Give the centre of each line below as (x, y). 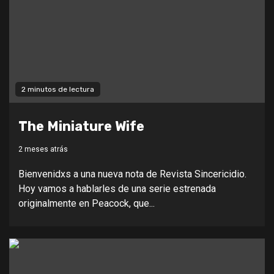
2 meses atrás (43, 149)
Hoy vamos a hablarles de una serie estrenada (117, 188)
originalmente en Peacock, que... (87, 203)
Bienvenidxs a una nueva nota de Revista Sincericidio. (132, 174)
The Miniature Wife (81, 126)
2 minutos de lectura (58, 89)
